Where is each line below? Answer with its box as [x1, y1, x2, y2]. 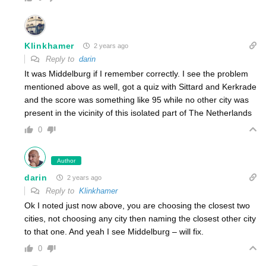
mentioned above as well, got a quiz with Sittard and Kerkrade [24, 82, 256, 92]
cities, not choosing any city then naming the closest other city [24, 214, 256, 224]
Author [57, 157, 75, 164]
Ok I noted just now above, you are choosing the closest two [24, 201, 250, 211]
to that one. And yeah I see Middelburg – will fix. [24, 227, 204, 237]
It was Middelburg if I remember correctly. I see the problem [24, 69, 248, 79]
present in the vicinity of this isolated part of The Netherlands [24, 108, 252, 118]
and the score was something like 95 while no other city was [24, 95, 249, 105]
